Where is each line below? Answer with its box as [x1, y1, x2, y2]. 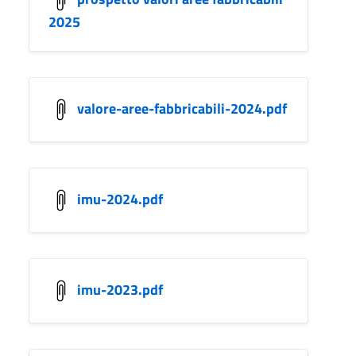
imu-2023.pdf [77, 278, 163, 300]
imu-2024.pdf [77, 188, 163, 210]
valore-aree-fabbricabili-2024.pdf [77, 97, 287, 119]
